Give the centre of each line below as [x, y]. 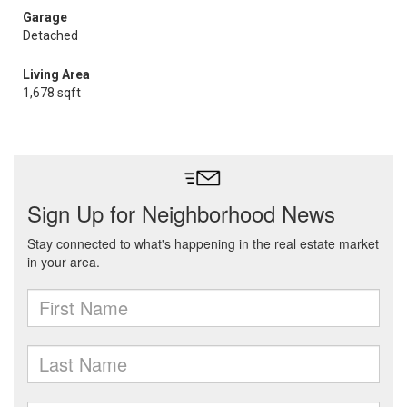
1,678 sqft [52, 93]
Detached [50, 35]
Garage [45, 17]
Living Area [56, 74]
